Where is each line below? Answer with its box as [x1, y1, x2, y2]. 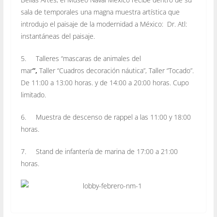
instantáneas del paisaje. [20, 31, 95, 41]
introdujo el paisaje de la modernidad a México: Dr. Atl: [20, 19, 187, 29]
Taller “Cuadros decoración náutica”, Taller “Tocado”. [39, 65, 194, 75]
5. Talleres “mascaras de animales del [20, 53, 141, 63]
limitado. [20, 90, 46, 99]
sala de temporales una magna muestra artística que [20, 7, 180, 16]
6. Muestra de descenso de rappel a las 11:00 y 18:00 [20, 112, 191, 122]
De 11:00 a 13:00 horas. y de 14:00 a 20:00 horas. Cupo [20, 77, 189, 87]
